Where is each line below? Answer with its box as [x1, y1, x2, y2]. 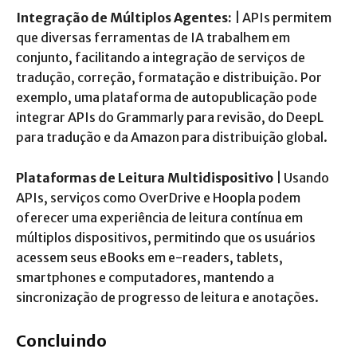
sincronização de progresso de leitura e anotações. [16, 288, 319, 305]
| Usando [273, 169, 329, 186]
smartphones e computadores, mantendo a [16, 269, 274, 285]
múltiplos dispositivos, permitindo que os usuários [16, 229, 316, 245]
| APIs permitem [232, 9, 331, 25]
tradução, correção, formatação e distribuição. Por [16, 69, 322, 85]
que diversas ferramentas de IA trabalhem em [16, 29, 290, 45]
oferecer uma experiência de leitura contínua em [16, 209, 303, 226]
